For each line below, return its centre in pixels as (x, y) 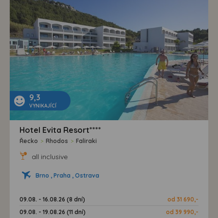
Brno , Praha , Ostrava (67, 176)
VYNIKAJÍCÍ (43, 106)
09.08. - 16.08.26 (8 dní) (52, 200)
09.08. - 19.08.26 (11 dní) (53, 212)
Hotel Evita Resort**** (60, 130)
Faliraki (86, 141)
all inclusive (49, 157)
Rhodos (57, 141)
